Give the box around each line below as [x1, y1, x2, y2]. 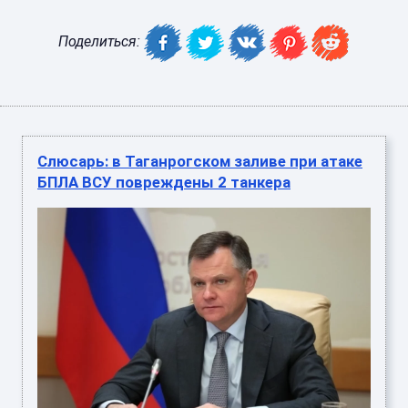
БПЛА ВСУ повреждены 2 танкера [37, 173, 291, 192]
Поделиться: [58, 33, 144, 51]
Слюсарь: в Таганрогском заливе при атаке [37, 152, 362, 171]
